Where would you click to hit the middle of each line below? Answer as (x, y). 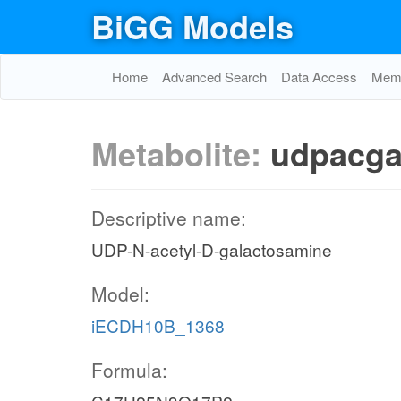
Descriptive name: (169, 218)
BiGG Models (192, 26)
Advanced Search (214, 77)
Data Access (319, 77)
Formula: (129, 370)
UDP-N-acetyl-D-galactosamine (212, 249)
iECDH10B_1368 (158, 325)
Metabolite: (181, 153)
